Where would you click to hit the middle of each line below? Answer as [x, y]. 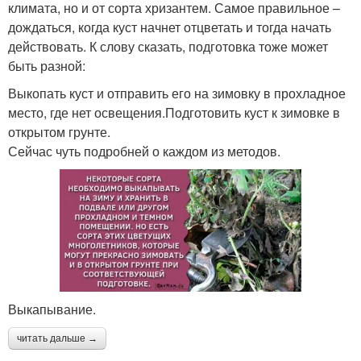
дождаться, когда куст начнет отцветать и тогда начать [170, 27]
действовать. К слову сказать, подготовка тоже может [168, 46]
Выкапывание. [52, 309]
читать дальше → [57, 338]
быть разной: [47, 65]
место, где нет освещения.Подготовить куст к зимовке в [174, 112]
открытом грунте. [59, 131]
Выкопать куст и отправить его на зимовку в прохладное [177, 93]
